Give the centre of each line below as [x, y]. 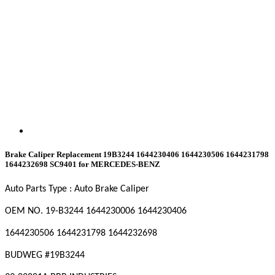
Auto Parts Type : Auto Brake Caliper [77, 189]
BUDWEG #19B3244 [45, 256]
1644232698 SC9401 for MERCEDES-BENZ [83, 165]
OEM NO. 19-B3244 [44, 211]
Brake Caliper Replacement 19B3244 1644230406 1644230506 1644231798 [137, 155]
